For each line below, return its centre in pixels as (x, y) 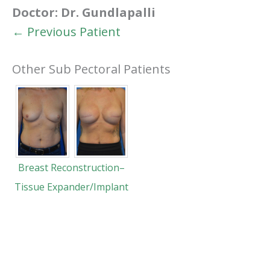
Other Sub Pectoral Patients (91, 69)
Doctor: (36, 12)
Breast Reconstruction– (72, 167)
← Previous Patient (66, 32)
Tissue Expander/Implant (72, 187)
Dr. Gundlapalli (108, 12)
